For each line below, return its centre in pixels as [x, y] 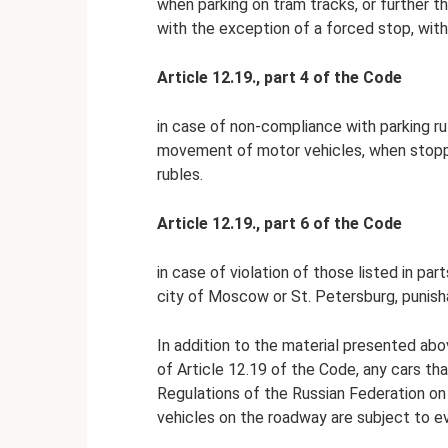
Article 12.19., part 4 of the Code [279, 77]
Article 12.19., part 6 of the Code [279, 223]
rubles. [180, 174]
